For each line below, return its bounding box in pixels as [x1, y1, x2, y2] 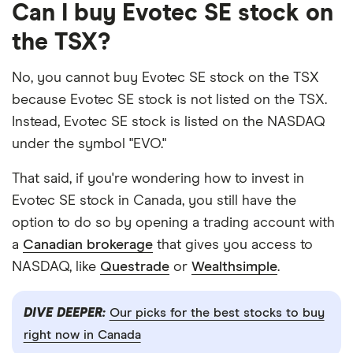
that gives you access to [153, 237, 313, 252]
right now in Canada [23, 329, 141, 342]
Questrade [100, 259, 169, 274]
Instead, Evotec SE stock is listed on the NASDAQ [12, 114, 325, 129]
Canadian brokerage [23, 237, 153, 252]
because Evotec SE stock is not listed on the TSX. [12, 92, 327, 107]
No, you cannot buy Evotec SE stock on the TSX [12, 70, 319, 85]
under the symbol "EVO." [12, 136, 166, 151]
